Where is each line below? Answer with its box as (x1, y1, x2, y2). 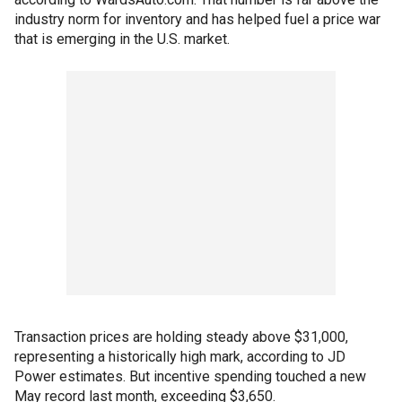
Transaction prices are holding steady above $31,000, (14, 328, 348, 345)
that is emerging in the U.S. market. (14, 31, 230, 48)
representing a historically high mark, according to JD (14, 348, 345, 365)
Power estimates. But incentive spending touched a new (14, 368, 366, 385)
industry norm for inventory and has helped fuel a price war (14, 11, 380, 28)
